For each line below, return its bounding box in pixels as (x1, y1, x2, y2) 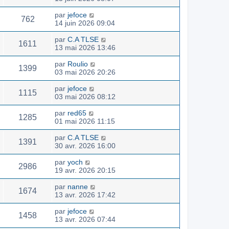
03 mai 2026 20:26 (55, 67, 116, 76)
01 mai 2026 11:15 (55, 117, 115, 125)
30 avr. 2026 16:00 (55, 141, 116, 150)
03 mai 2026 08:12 (55, 92, 116, 101)
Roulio (67, 59, 88, 68)
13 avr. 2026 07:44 (55, 215, 116, 223)
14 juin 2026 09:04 (55, 18, 115, 27)
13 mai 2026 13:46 (55, 43, 116, 52)
